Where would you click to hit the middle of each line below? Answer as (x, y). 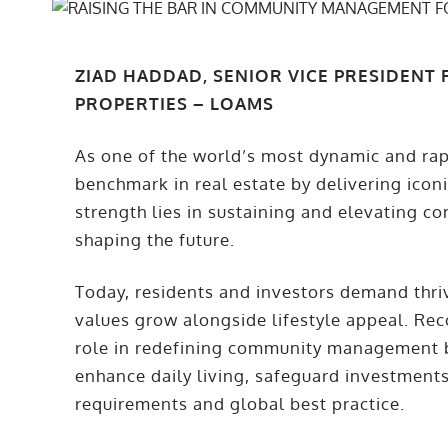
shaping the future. (155, 240)
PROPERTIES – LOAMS (175, 104)
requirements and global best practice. (240, 404)
